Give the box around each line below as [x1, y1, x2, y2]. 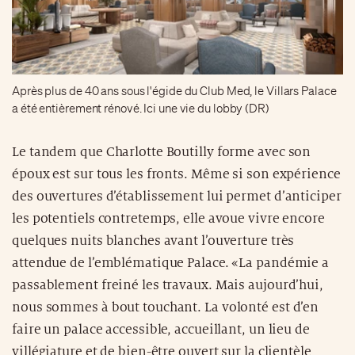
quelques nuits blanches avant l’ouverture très [12, 233, 295, 248]
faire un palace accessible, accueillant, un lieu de [12, 322, 310, 337]
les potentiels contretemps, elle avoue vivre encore [12, 211, 325, 226]
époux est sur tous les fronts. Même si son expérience [12, 166, 341, 181]
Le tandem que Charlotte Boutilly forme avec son [12, 144, 311, 159]
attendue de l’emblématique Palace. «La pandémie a [12, 255, 330, 270]
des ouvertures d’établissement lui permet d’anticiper [12, 189, 342, 204]
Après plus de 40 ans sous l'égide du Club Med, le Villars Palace [12, 83, 337, 98]
